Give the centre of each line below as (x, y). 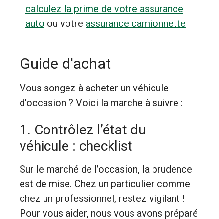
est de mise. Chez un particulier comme (105, 184)
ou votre (65, 23)
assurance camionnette (136, 23)
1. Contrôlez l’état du (83, 130)
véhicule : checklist (76, 146)
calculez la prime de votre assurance (104, 9)
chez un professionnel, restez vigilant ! (102, 198)
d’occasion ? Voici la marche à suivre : (101, 103)
